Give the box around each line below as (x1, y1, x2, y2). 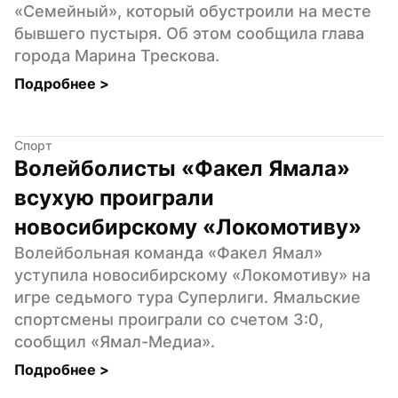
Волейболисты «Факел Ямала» (14, 155, 350, 181)
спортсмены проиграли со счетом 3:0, (14, 309, 323, 329)
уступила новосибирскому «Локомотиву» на (14, 265, 370, 284)
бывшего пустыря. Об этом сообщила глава (14, 23, 364, 43)
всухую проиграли (14, 184, 214, 211)
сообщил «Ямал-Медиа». (14, 331, 215, 351)
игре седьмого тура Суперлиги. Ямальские (14, 287, 361, 306)
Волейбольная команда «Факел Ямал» (14, 243, 322, 262)
